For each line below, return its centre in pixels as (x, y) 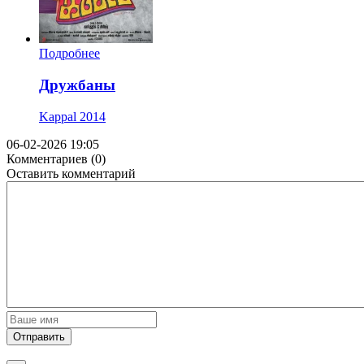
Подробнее (69, 54)
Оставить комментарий (71, 173)
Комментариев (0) (56, 158)
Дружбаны (77, 84)
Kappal (58, 116)
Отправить (39, 336)
